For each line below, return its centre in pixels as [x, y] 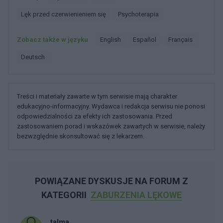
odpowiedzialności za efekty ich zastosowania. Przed [95, 116]
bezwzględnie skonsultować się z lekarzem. [81, 136]
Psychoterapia [140, 14]
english [112, 40]
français [182, 40]
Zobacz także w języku [53, 40]
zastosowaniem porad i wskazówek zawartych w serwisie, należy [111, 126]
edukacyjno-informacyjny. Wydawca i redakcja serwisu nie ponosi [111, 106]
